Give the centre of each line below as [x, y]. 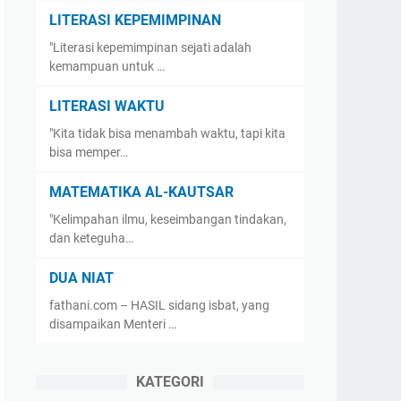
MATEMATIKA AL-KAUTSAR [141, 192]
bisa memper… [89, 152]
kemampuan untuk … [107, 66]
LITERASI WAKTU [107, 106]
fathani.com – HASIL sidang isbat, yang [159, 305]
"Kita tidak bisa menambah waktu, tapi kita [167, 133]
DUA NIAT [81, 278]
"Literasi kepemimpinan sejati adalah [150, 47]
